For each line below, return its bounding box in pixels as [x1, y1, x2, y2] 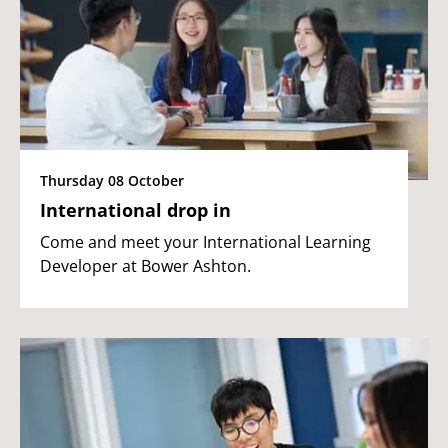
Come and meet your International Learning [40, 230, 371, 253]
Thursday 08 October [40, 170, 184, 190]
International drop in [40, 197, 231, 222]
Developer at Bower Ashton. [40, 254, 251, 277]
